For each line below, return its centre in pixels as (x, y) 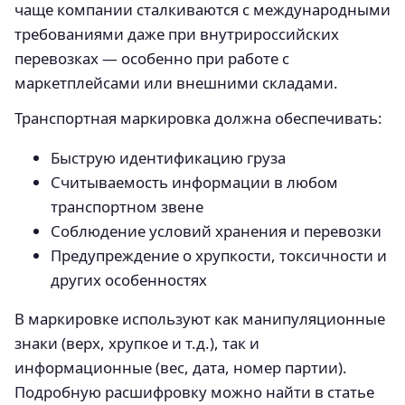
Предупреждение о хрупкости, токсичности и (219, 255)
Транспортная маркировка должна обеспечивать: (198, 118)
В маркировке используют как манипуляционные (200, 319)
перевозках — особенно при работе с (152, 58)
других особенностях (129, 279)
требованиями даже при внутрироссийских (177, 33)
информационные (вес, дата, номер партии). (181, 368)
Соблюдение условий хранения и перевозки (216, 231)
